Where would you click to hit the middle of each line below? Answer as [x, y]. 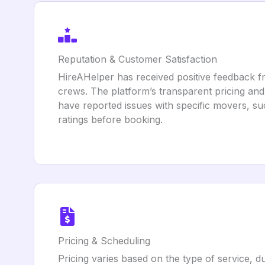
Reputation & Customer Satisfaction [138, 59]
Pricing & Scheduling [104, 241]
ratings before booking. [110, 119]
